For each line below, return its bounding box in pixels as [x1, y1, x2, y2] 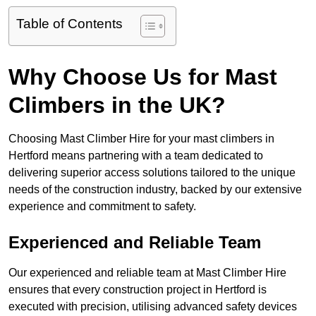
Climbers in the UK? [8, 92, 226, 119]
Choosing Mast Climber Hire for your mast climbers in [8, 133, 274, 145]
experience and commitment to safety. [8, 200, 196, 213]
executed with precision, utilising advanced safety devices [8, 300, 297, 313]
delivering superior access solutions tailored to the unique [8, 166, 296, 179]
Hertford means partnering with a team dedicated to [8, 150, 263, 162]
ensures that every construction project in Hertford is [8, 284, 267, 296]
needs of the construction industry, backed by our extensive [8, 183, 302, 196]
